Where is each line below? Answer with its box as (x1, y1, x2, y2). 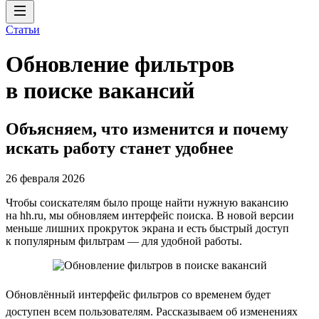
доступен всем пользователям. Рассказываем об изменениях (6, 305, 298, 318)
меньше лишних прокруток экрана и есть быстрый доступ (6, 221, 289, 234)
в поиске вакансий (6, 78, 194, 104)
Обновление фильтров (6, 51, 234, 78)
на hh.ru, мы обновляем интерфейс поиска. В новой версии (6, 209, 294, 221)
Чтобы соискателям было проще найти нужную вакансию (6, 196, 288, 209)
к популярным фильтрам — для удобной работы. (6, 234, 242, 247)
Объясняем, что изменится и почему (6, 119, 288, 138)
